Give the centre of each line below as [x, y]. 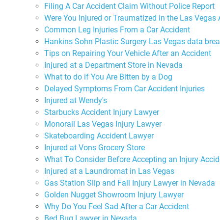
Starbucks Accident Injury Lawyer [102, 112]
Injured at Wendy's [76, 100]
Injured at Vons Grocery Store [95, 147]
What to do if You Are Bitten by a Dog [108, 77]
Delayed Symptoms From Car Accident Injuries [124, 88]
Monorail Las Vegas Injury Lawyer [103, 124]
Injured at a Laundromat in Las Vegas [109, 171]
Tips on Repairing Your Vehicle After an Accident [128, 53]
